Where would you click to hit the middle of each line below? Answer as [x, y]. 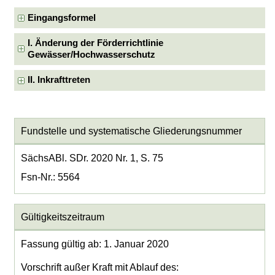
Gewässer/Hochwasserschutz [92, 55]
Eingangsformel [62, 17]
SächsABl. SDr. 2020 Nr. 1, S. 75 [92, 158]
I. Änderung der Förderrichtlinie [96, 43]
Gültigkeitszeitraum [62, 217]
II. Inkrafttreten [59, 80]
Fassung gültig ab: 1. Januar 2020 [95, 244]
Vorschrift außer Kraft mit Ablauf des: [99, 267]
